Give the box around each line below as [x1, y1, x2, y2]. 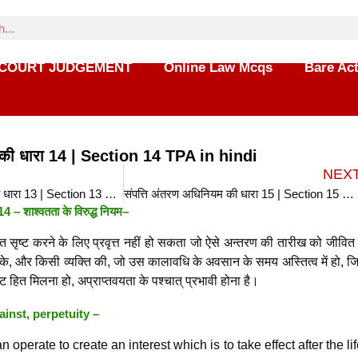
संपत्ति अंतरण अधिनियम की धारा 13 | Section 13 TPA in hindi [104, 187, 117, 201]
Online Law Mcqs [163, 60, 272, 75]
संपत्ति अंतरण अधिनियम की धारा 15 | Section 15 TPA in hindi [342, 187, 355, 201]
